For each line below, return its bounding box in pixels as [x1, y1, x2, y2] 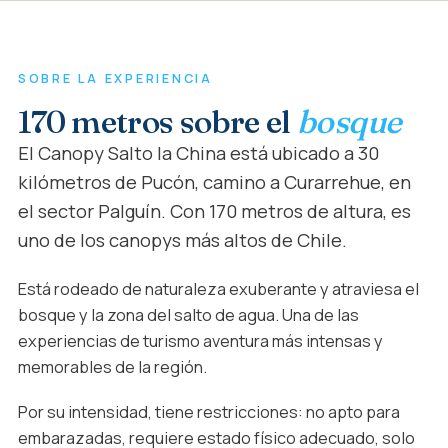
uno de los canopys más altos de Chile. [17, 227, 347, 254]
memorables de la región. [17, 356, 207, 378]
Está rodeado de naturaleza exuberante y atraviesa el [17, 278, 419, 300]
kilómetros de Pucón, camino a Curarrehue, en [17, 169, 411, 196]
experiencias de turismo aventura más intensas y [17, 330, 383, 352]
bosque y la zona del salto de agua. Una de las [17, 304, 359, 326]
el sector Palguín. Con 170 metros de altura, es [17, 198, 411, 225]
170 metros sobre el [17, 102, 298, 142]
